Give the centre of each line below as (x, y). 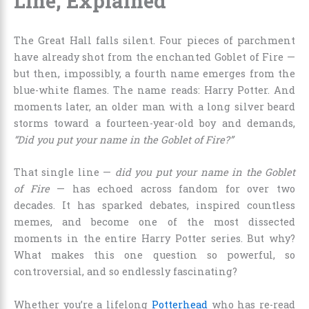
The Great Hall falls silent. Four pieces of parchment (154, 40)
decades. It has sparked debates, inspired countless (154, 206)
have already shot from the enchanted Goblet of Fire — (154, 57)
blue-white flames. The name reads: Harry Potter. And (154, 90)
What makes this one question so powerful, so (154, 255)
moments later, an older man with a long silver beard (154, 106)
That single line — (64, 172)
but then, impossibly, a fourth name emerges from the (154, 73)
